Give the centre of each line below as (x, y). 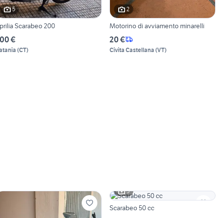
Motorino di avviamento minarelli (157, 26)
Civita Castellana (132, 50)
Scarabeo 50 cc (132, 208)
